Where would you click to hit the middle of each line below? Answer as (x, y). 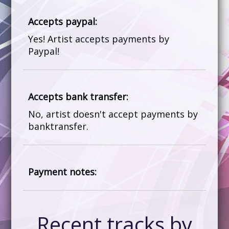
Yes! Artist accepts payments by (98, 39)
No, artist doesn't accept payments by (113, 114)
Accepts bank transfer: (78, 97)
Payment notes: (62, 172)
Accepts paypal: (62, 21)
